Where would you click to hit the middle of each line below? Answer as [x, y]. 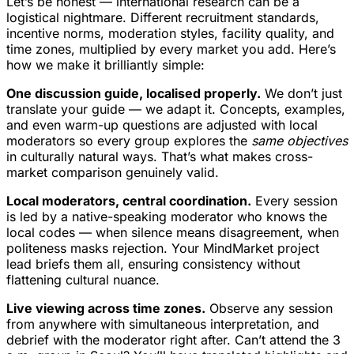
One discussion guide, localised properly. [134, 94]
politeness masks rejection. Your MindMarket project [163, 249]
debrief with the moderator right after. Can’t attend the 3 [173, 340]
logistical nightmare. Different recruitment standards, [163, 18]
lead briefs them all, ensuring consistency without [153, 264]
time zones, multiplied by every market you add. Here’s [171, 49]
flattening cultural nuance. [83, 280]
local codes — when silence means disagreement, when [173, 233]
